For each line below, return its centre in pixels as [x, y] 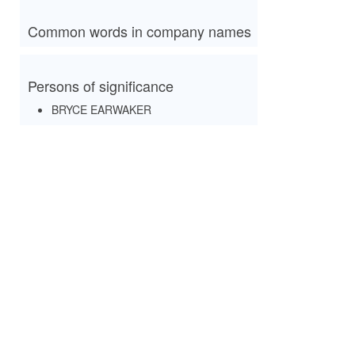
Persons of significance [101, 86]
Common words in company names [139, 31]
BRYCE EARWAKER [101, 109]
